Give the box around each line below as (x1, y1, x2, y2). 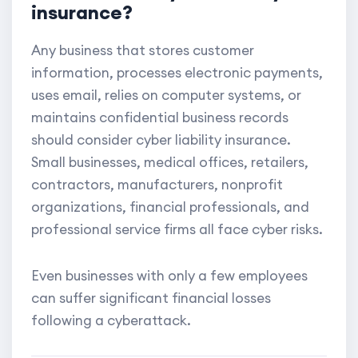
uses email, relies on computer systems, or (31, 86, 301, 105)
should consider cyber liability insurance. (31, 131, 291, 149)
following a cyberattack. (31, 312, 191, 330)
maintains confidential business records (31, 109, 288, 127)
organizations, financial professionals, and (31, 198, 309, 217)
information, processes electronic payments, (31, 64, 323, 82)
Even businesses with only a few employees (31, 267, 308, 285)
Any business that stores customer (31, 42, 254, 60)
